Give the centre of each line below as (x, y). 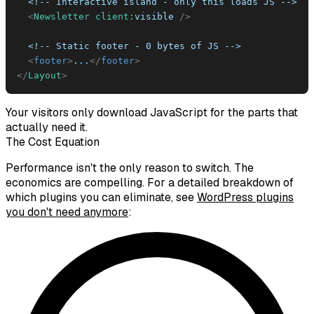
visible (154, 16)
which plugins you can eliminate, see (101, 197)
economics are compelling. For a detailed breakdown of (150, 182)
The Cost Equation (53, 142)
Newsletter (62, 16)
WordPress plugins (245, 197)
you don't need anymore (67, 212)
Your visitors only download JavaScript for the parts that (152, 112)
